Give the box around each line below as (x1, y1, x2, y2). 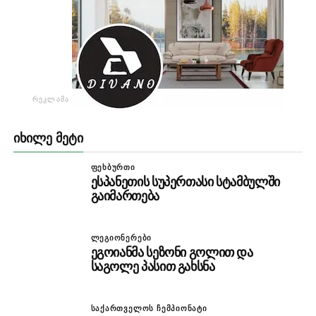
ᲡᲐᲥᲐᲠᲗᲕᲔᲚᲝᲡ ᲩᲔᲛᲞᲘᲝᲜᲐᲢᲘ (90, 304, 207, 313)
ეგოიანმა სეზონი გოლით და (90, 245, 253, 260)
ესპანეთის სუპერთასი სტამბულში (90, 174, 280, 190)
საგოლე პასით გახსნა (90, 259, 215, 274)
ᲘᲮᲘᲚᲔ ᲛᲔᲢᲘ (13, 131, 83, 146)
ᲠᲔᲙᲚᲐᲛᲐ (32, 96, 69, 104)
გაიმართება (90, 188, 159, 204)
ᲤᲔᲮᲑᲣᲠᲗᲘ (90, 163, 135, 172)
